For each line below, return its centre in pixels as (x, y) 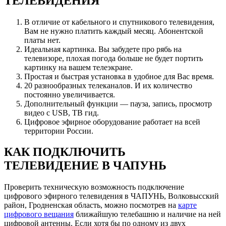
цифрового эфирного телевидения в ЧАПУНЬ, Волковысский (111, 196)
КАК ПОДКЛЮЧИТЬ (65, 152)
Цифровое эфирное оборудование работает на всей (112, 122)
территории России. (59, 131)
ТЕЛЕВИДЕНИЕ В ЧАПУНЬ (85, 166)
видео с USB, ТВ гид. (62, 112)
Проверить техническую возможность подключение (94, 187)
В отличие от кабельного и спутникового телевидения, (119, 22)
